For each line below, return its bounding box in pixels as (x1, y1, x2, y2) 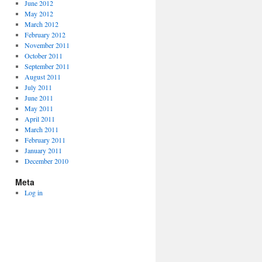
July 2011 (24, 82, 52, 92)
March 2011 (24, 125, 58, 134)
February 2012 (24, 30, 65, 39)
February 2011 (24, 135, 65, 144)
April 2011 (24, 114, 55, 123)
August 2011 (24, 72, 61, 81)
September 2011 (24, 61, 70, 71)
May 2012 (24, 9, 53, 18)
